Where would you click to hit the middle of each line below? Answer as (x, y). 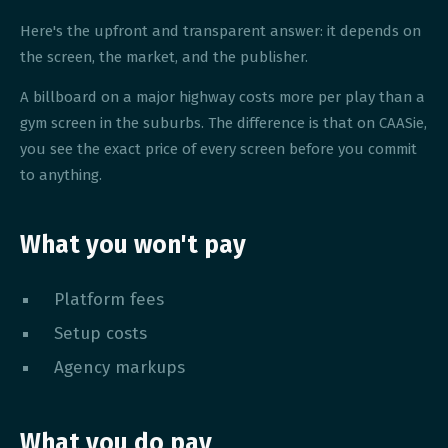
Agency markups (119, 367)
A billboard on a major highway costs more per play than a (223, 96)
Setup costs (100, 333)
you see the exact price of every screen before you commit (219, 148)
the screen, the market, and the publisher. (166, 57)
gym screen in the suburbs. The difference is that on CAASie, (224, 122)
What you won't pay (133, 245)
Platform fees (108, 299)
